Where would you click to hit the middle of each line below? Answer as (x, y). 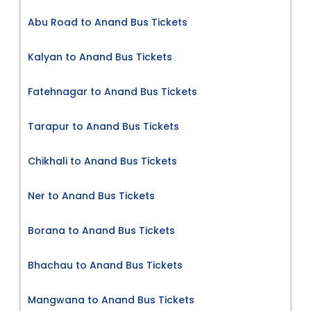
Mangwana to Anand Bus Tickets (111, 300)
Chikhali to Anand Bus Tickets (102, 161)
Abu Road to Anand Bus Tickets (108, 22)
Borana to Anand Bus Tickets (101, 230)
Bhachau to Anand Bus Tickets (105, 265)
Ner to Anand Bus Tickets (91, 195)
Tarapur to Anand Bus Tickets (103, 126)
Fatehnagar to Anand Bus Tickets (112, 91)
